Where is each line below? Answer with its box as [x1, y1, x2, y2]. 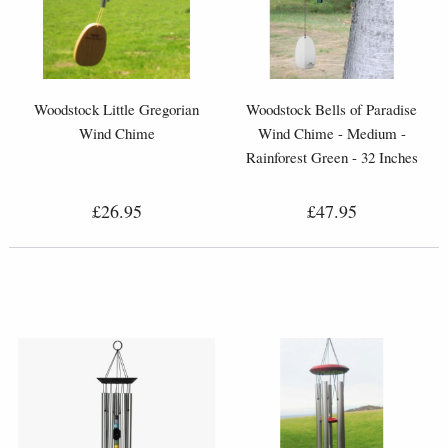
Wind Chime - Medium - [257, 122, 406, 143]
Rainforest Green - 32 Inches [245, 146, 418, 167]
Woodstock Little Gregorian [34, 98, 199, 119]
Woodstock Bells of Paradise [246, 98, 417, 119]
